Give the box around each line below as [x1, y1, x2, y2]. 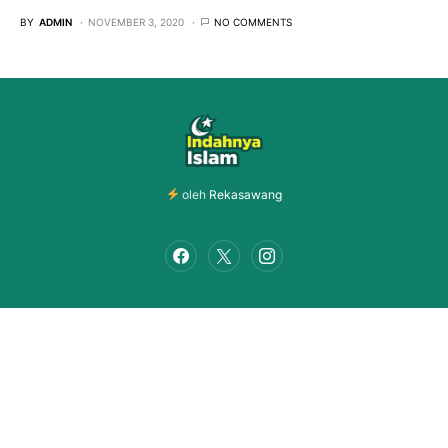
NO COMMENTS [214, 15, 292, 28]
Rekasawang [209, 186, 283, 202]
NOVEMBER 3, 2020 [88, 15, 184, 28]
